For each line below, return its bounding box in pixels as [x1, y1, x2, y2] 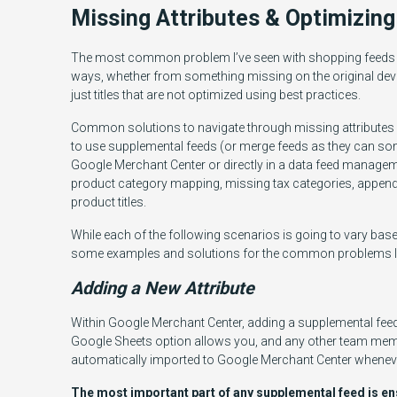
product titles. [71, 195, 146, 210]
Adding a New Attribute [71, 277, 254, 300]
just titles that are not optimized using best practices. [71, 88, 361, 103]
